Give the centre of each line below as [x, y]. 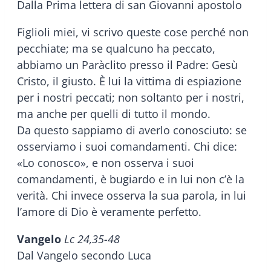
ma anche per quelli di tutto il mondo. [114, 113]
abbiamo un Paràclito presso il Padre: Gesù [127, 64]
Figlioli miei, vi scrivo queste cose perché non [133, 32]
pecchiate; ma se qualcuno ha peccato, [116, 48]
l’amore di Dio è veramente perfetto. [109, 211]
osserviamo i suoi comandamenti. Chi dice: [127, 146]
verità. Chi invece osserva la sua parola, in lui [132, 195]
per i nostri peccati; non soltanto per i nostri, [131, 97]
